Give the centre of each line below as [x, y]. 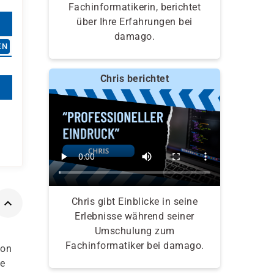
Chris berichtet [135, 79]
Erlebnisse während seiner [135, 216]
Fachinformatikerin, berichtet [135, 7]
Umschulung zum [135, 231]
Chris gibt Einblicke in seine [135, 201]
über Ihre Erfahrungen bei [135, 22]
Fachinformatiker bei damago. [135, 245]
